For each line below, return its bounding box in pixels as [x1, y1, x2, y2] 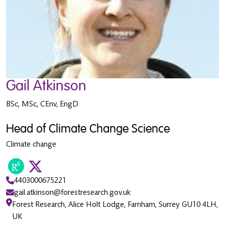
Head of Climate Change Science [6, 122, 170, 136]
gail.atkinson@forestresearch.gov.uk [14, 188, 131, 197]
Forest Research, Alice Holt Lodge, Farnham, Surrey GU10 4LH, [12, 200, 218, 209]
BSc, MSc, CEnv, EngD [6, 99, 78, 108]
